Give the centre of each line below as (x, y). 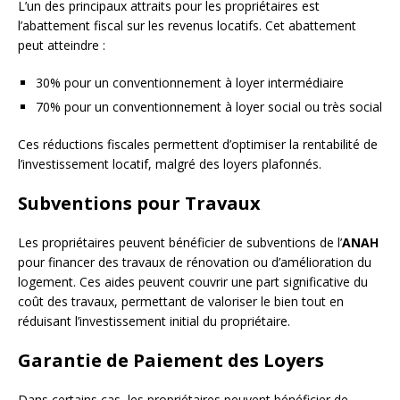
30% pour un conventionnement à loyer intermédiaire (190, 82)
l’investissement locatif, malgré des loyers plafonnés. (170, 163)
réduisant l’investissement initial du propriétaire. (154, 321)
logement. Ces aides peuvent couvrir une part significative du (193, 281)
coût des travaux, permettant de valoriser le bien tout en (181, 301)
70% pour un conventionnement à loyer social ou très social (209, 106)
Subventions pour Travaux (139, 203)
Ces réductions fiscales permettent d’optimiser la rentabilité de (198, 144)
